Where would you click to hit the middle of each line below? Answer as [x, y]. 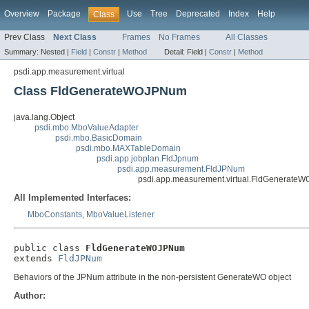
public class [50, 248]
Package [64, 14]
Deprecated [198, 14]
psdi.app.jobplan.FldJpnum [148, 159]
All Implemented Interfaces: [72, 198]
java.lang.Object [44, 118]
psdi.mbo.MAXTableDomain [128, 149]
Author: [30, 296]
